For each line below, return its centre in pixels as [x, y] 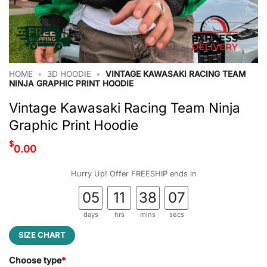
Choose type [35, 260]
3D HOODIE [69, 74]
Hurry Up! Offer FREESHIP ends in [133, 173]
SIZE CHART [42, 235]
